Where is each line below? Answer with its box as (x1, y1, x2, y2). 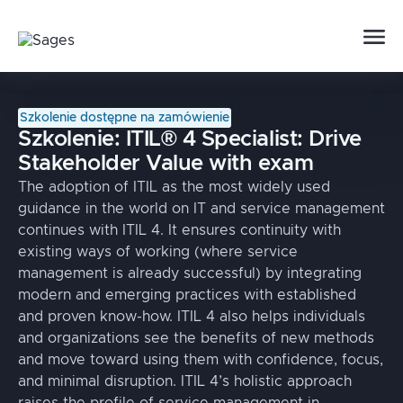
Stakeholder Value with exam (18, 153, 314, 175)
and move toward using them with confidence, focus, (18, 353, 383, 367)
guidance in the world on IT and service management (18, 201, 385, 216)
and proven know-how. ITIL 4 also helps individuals (18, 309, 365, 324)
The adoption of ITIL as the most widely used (18, 180, 330, 194)
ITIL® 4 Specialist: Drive (125, 129, 362, 150)
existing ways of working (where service (18, 245, 298, 259)
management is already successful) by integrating (18, 266, 362, 281)
